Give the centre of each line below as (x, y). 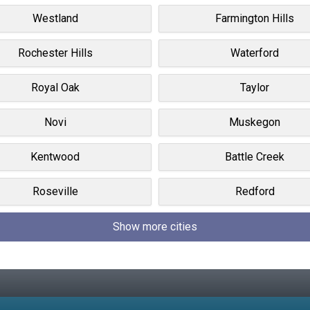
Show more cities (155, 226)
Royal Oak (55, 87)
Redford (255, 191)
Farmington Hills (255, 18)
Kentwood (55, 156)
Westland (55, 18)
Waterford (255, 53)
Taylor (255, 87)
